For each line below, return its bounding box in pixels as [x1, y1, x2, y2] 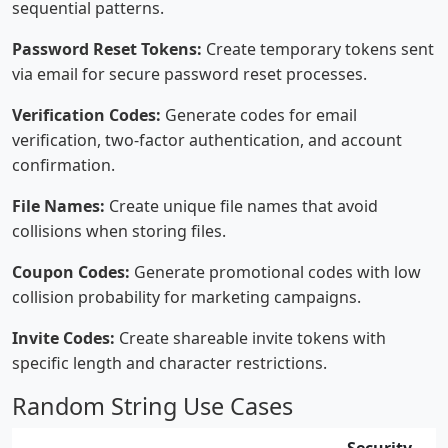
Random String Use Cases [12, 390, 293, 422]
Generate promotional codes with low [130, 261, 421, 283]
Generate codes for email [161, 104, 357, 126]
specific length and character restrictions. [12, 352, 327, 374]
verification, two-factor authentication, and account [12, 129, 402, 151]
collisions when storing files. [12, 220, 226, 242]
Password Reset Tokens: [12, 38, 202, 60]
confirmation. [12, 154, 115, 176]
